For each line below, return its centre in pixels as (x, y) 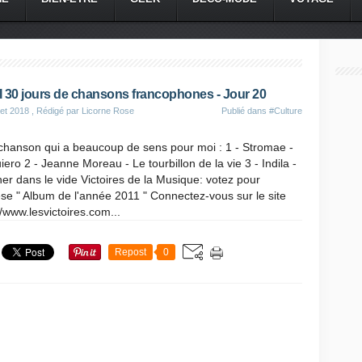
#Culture (286, 111)
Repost (130, 252)
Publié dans (245, 111)
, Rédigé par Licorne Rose (82, 111)
